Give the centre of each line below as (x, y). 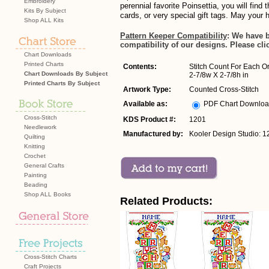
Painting (35, 175)
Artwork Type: (147, 89)
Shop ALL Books (47, 194)
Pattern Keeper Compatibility (174, 36)
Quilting (35, 137)
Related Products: (166, 201)
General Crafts (44, 165)
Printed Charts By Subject (62, 83)
